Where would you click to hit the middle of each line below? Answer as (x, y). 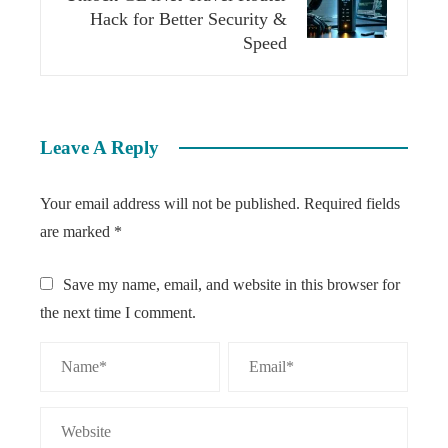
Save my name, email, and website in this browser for (231, 284)
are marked (77, 231)
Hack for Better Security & (188, 19)
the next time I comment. (118, 312)
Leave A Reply (99, 147)
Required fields (352, 203)
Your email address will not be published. (170, 203)
